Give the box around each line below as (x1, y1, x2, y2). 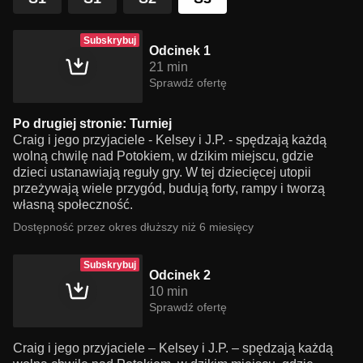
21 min (149, 60, 188, 74)
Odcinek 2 (149, 268, 211, 282)
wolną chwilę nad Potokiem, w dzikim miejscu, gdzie (13, 149, 314, 163)
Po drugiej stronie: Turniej (13, 117, 172, 130)
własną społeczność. (13, 198, 133, 211)
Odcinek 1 (149, 44, 211, 58)
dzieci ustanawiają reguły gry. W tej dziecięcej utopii (13, 165, 311, 179)
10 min (149, 284, 188, 298)
